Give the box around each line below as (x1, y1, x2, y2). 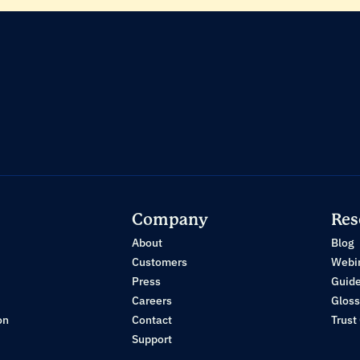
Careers (132, 293, 172, 308)
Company (132, 211, 208, 229)
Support (132, 332, 172, 346)
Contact (132, 313, 172, 327)
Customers (132, 255, 187, 269)
